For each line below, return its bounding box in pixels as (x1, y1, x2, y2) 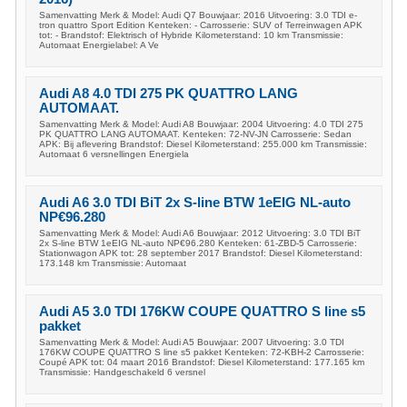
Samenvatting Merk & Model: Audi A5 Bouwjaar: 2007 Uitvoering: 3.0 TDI (39, 336, 344, 347)
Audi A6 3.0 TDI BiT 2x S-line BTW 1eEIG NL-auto (39, 194, 351, 210)
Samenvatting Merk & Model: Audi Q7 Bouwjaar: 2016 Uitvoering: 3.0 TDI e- (39, 9, 357, 20)
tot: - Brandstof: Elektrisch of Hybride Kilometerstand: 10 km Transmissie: (39, 29, 343, 40)
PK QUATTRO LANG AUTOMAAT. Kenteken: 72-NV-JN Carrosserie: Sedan (39, 128, 352, 139)
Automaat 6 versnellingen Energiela (39, 148, 189, 159)
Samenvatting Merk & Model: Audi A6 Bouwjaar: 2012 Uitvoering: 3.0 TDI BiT (39, 227, 361, 238)
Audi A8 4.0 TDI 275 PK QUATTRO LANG (39, 85, 298, 101)
